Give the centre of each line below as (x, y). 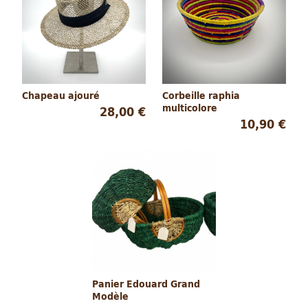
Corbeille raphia (201, 96)
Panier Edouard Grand (146, 284)
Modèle (111, 296)
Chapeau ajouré (61, 96)
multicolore (190, 108)
